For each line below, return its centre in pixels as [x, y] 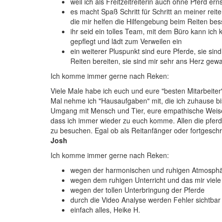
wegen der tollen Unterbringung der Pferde [138, 190]
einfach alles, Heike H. [106, 210]
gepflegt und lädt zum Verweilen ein [126, 41]
